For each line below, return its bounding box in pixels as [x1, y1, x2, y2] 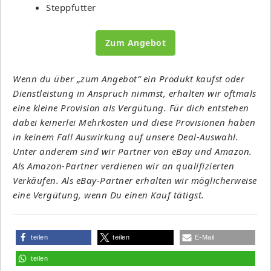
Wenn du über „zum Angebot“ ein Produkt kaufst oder [13, 72, 244, 85]
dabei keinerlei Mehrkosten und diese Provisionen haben [13, 116, 255, 128]
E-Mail [194, 233, 215, 241]
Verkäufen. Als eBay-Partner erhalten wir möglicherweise [13, 174, 257, 186]
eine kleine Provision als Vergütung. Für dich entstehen [13, 101, 249, 114]
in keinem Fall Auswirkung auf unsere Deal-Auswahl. [13, 130, 238, 143]
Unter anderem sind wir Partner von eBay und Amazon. [13, 145, 252, 157]
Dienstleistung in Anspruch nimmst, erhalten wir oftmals [13, 87, 256, 99]
